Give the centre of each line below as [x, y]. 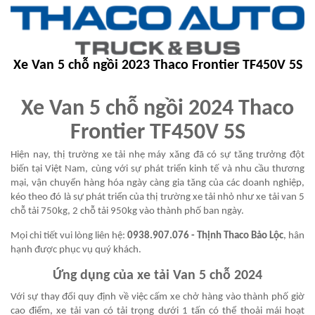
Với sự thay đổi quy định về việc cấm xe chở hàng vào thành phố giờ [157, 297]
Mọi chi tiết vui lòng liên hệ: [69, 236]
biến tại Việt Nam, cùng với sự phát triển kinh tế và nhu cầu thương [157, 169]
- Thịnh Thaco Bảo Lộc [236, 236]
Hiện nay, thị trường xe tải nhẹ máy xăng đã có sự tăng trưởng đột [157, 155]
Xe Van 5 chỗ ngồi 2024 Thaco [157, 109]
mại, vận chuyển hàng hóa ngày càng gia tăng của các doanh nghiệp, [157, 183]
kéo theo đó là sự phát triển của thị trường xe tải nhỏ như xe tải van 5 [157, 197]
